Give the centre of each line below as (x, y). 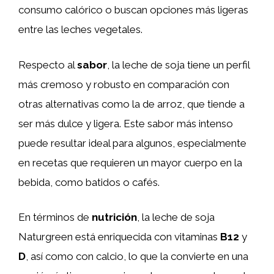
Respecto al (48, 65)
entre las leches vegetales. (80, 29)
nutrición (114, 217)
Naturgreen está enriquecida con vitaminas (119, 237)
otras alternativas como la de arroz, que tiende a (131, 104)
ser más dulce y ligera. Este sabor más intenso (126, 123)
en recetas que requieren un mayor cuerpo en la (130, 162)
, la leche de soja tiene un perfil (178, 65)
